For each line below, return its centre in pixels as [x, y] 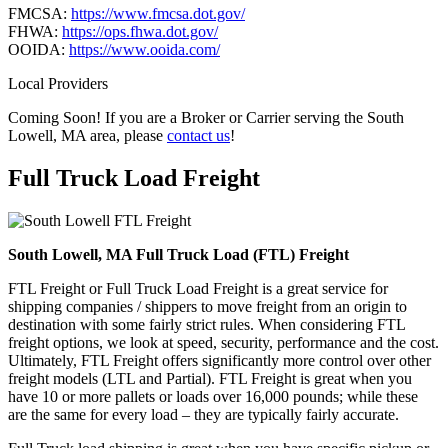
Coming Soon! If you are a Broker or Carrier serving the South [206, 118]
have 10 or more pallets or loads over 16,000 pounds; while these [213, 397]
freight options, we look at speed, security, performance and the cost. [223, 343]
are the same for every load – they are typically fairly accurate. [203, 415]
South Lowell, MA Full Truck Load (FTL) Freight [178, 255]
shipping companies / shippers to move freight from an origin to [207, 307]
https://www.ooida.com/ [144, 50]
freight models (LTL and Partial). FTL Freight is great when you [210, 379]
